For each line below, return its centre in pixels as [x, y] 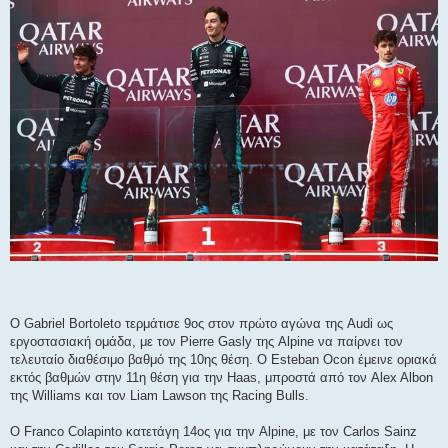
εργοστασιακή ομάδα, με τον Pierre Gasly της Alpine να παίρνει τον [206, 342]
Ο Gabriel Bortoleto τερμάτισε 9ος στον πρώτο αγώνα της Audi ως [201, 324]
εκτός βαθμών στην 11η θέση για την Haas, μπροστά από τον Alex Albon [221, 378]
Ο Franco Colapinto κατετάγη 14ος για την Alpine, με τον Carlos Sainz [213, 432]
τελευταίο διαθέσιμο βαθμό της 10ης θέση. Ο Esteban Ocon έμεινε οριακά [223, 360]
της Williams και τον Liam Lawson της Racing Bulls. [159, 396]
